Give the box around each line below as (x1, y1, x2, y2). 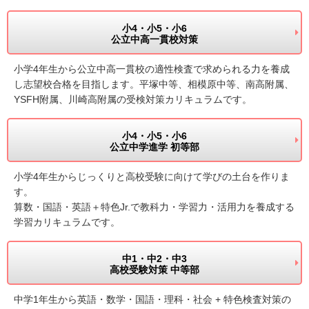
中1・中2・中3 (122, 252, 187, 264)
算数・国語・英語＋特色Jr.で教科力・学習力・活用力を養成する (14, 201, 295, 213)
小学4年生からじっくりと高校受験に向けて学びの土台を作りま (14, 171, 290, 183)
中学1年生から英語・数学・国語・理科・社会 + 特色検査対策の (14, 294, 291, 306)
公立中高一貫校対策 (111, 33, 198, 45)
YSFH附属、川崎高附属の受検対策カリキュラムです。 (14, 94, 252, 106)
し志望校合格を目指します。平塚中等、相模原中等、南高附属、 (14, 79, 294, 90)
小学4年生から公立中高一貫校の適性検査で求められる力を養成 (14, 63, 290, 75)
